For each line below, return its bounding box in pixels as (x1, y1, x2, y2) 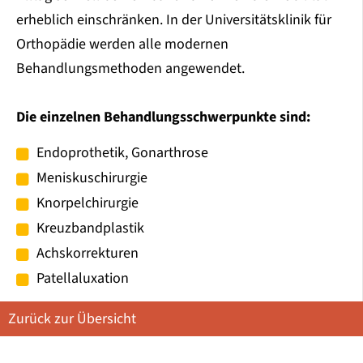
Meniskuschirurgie (36, 168, 147, 189)
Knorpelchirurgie (36, 193, 139, 214)
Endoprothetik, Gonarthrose (36, 143, 208, 164)
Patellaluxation (36, 268, 129, 289)
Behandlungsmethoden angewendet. (16, 58, 245, 79)
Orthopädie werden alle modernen (16, 34, 228, 55)
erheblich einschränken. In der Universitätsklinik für (16, 10, 331, 31)
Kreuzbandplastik (36, 218, 144, 239)
